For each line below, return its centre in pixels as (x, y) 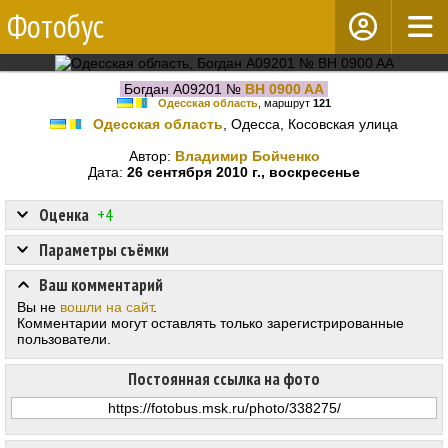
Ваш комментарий (101, 285)
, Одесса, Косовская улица (310, 124)
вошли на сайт (106, 307)
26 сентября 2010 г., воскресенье (243, 172)
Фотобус (55, 26)
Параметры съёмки (104, 250)
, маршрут (285, 103)
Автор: (151, 156)
